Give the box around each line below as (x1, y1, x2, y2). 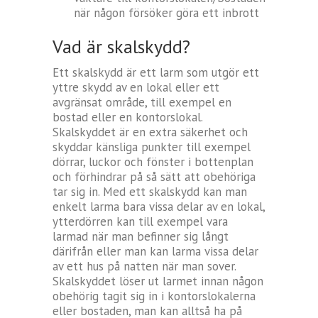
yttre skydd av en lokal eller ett (53, 79, 219, 96)
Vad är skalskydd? (53, 35, 190, 59)
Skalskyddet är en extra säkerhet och (53, 124, 248, 141)
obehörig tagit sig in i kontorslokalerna (53, 288, 256, 305)
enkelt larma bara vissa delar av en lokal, (53, 199, 265, 215)
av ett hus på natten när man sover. (53, 258, 236, 275)
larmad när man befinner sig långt (53, 229, 229, 245)
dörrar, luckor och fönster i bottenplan (53, 154, 253, 170)
